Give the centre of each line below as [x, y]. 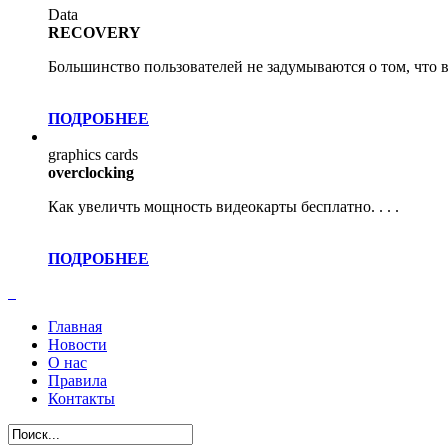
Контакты [81, 398]
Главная [75, 326]
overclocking [91, 172]
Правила [77, 380]
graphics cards [93, 154]
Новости [77, 344]
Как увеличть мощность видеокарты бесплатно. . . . [223, 206]
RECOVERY [94, 32]
